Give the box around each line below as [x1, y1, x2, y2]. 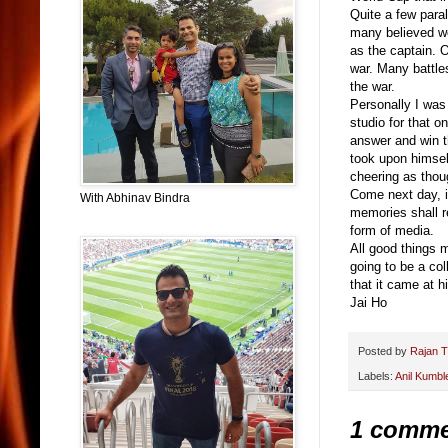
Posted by [358, 345, 410, 358]
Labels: [358, 369, 395, 382]
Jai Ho [350, 295, 387, 311]
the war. [350, 79, 395, 95]
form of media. [350, 223, 434, 239]
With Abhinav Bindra [80, 191, 190, 205]
